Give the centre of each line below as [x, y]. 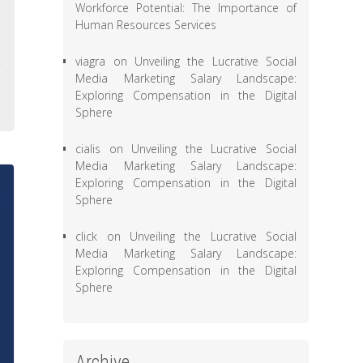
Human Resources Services [146, 25]
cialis [88, 149]
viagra [91, 61]
